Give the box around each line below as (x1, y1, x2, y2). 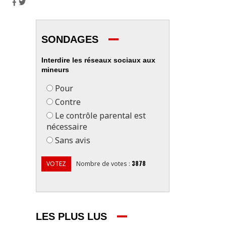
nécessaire (46, 121, 87, 132)
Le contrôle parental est (55, 110, 146, 121)
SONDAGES (41, 34, 98, 45)
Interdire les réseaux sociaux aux (41, 56, 155, 64)
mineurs (41, 66, 69, 74)
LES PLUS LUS (36, 211, 107, 222)
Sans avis (55, 135, 90, 146)
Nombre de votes (76, 159, 127, 168)
